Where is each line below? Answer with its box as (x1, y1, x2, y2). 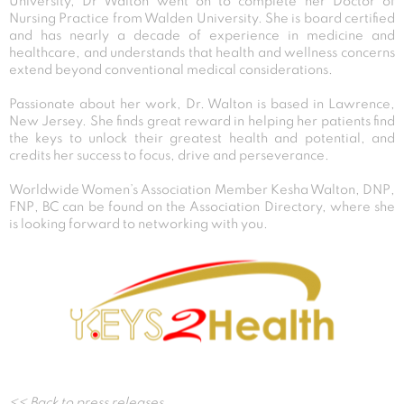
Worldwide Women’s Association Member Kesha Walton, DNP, (9, 183, 395, 197)
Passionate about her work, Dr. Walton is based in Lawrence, (9, 97, 395, 111)
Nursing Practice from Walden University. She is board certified (9, 12, 395, 25)
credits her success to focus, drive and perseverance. (9, 149, 329, 162)
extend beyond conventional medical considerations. (9, 63, 333, 77)
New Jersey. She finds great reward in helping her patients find (9, 115, 395, 128)
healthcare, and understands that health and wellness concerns (9, 46, 395, 60)
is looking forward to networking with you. (9, 217, 268, 231)
